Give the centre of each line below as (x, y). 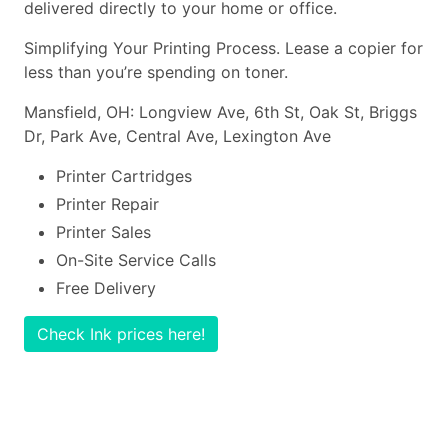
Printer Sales (103, 232)
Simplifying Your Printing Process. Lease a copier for (223, 48)
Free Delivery (106, 288)
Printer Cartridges (124, 176)
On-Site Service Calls (136, 260)
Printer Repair (107, 204)
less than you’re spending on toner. (156, 72)
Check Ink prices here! (121, 334)
